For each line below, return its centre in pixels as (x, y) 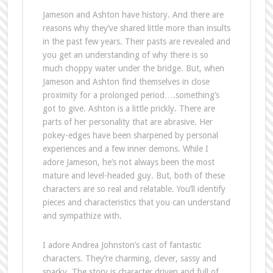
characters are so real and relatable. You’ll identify (134, 189)
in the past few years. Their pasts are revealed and (136, 42)
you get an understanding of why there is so (125, 55)
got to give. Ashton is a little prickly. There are (129, 109)
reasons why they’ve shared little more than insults (136, 28)
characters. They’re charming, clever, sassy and (129, 259)
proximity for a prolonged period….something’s (131, 95)
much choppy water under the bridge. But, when (133, 69)
